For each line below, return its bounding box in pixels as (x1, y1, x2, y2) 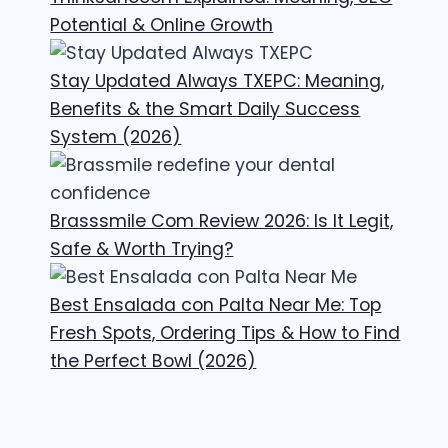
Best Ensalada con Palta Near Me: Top (50, 293, 382, 318)
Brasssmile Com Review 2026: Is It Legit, (50, 209, 394, 234)
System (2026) (50, 125, 182, 150)
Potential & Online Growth (50, 13, 274, 38)
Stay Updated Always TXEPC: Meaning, (50, 69, 385, 94)
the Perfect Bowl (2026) (50, 349, 257, 374)
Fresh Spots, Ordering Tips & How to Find (50, 321, 401, 346)
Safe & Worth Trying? (50, 237, 234, 262)
